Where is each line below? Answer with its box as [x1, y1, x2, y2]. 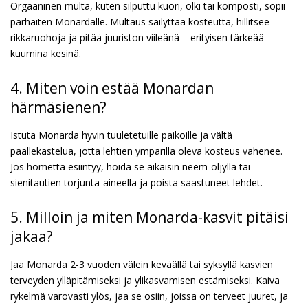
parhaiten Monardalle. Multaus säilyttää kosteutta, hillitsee [10, 14, 269, 28]
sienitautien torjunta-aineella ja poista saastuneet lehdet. [10, 175, 263, 189]
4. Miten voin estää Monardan [10, 78, 214, 98]
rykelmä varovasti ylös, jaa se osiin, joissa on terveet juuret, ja [10, 289, 288, 302]
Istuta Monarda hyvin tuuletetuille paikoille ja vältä [10, 128, 232, 142]
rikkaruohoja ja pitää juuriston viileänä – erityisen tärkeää [10, 30, 264, 44]
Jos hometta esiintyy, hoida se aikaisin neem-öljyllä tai [10, 159, 250, 173]
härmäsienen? [10, 97, 107, 117]
